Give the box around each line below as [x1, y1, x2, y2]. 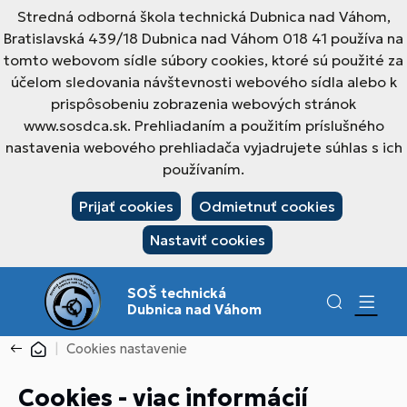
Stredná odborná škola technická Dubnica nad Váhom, [16, 7, 391, 25]
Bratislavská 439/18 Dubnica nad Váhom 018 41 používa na [4, 29, 403, 47]
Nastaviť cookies [149, 231, 265, 249]
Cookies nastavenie [66, 340, 187, 357]
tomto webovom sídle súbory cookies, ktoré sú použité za [4, 51, 403, 69]
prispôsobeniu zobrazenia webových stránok [51, 94, 356, 113]
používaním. [163, 160, 244, 178]
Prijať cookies [79, 197, 174, 215]
